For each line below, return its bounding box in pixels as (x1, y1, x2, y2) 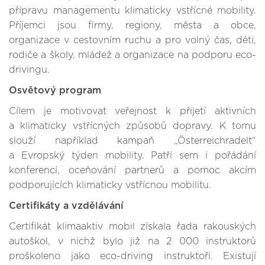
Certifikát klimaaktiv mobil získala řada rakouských (9, 222, 256, 231)
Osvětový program (9, 86, 101, 95)
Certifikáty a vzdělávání (9, 201, 124, 211)
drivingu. (9, 65, 50, 75)
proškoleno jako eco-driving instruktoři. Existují (9, 251, 256, 261)
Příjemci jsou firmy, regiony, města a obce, (9, 21, 256, 30)
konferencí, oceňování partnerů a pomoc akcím (9, 166, 256, 175)
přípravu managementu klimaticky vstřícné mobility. (9, 6, 256, 15)
